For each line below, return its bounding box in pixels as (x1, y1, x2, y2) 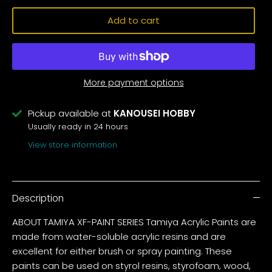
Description (12, 191, 64, 205)
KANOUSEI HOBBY (114, 106, 195, 120)
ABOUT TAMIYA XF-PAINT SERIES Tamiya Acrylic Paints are (12, 215, 256, 228)
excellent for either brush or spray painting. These (12, 244, 232, 257)
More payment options (83, 76, 184, 89)
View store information (28, 140, 117, 151)
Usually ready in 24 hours (28, 121, 128, 132)
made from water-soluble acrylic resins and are (12, 229, 226, 243)
